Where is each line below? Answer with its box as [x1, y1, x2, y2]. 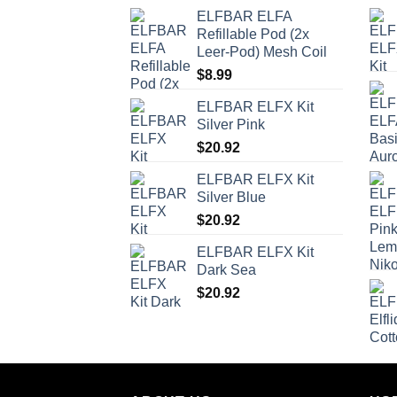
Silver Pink [197, 117, 265, 133]
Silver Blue [197, 190, 266, 206]
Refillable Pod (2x [197, 27, 309, 43]
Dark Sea [197, 262, 256, 278]
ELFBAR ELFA [197, 9, 292, 25]
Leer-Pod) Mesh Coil [197, 44, 327, 60]
